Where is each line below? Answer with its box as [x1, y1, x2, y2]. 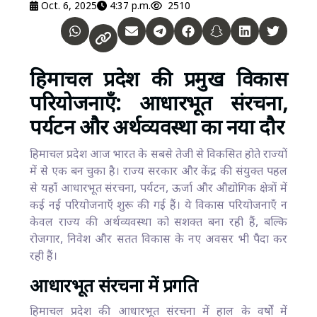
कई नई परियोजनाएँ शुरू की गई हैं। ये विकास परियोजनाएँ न [30, 198, 287, 214]
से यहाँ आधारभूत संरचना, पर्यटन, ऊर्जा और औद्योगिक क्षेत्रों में [30, 181, 287, 197]
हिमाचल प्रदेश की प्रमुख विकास [30, 67, 287, 95]
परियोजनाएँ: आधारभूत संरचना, [30, 91, 287, 119]
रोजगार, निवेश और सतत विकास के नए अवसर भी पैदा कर [30, 232, 287, 248]
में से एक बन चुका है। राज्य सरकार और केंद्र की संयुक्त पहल [30, 164, 287, 180]
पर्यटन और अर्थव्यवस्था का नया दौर [30, 115, 284, 143]
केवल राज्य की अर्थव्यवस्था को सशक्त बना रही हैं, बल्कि [30, 215, 287, 231]
